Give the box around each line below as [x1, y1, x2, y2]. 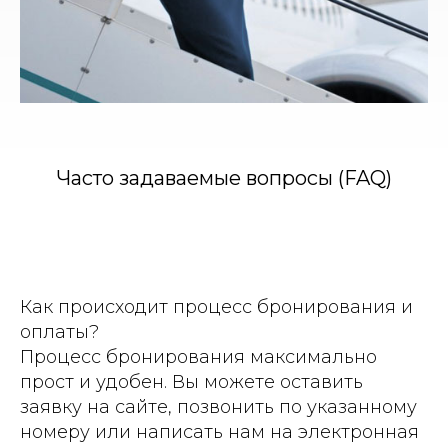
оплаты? [20, 320, 99, 343]
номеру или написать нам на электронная [20, 420, 419, 443]
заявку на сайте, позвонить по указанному [20, 395, 417, 418]
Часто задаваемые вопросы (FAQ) [56, 165, 392, 190]
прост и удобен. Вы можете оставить [20, 370, 363, 393]
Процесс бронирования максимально [20, 345, 377, 368]
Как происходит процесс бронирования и [20, 295, 413, 318]
